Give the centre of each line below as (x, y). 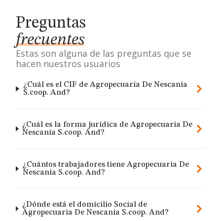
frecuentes (50, 40)
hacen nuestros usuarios (68, 64)
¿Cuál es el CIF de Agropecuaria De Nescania (105, 85)
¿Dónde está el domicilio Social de (85, 205)
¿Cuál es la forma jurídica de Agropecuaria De (108, 125)
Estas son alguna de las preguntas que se (104, 53)
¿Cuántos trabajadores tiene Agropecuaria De (106, 165)
